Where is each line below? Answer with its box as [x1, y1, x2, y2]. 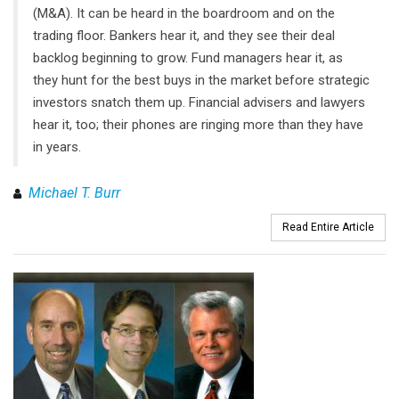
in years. [33, 139, 81, 156]
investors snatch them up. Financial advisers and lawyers [33, 94, 365, 111]
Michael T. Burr [28, 183, 120, 201]
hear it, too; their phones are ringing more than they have [33, 117, 363, 134]
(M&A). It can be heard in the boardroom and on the [33, 5, 335, 22]
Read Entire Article [282, 220, 374, 233]
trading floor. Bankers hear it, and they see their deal [33, 28, 335, 45]
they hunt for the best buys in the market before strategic [33, 72, 370, 89]
